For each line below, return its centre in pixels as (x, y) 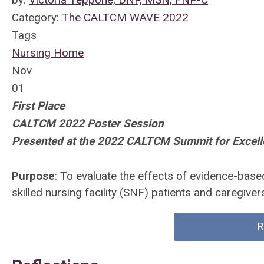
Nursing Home (48, 53)
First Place (38, 106)
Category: (37, 17)
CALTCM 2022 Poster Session (88, 123)
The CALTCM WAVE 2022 (125, 17)
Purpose (33, 176)
